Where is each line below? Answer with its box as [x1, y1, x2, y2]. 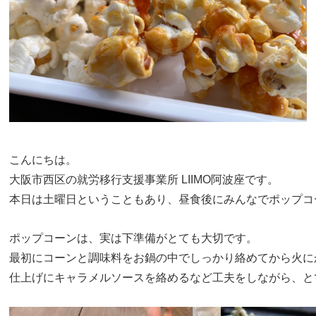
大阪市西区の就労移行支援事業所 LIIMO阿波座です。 [9, 173, 279, 186]
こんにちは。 [9, 153, 78, 166]
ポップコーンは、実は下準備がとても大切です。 [9, 231, 258, 244]
